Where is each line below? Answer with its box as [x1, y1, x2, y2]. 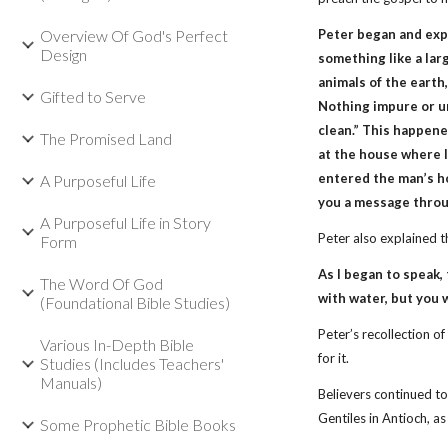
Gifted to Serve [40, 87, 146, 106]
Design [40, 45, 87, 64]
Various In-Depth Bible [40, 335, 194, 354]
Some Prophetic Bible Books [40, 415, 236, 434]
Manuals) [40, 373, 102, 392]
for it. [318, 350, 353, 366]
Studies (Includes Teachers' [40, 354, 224, 373]
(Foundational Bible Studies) [40, 293, 230, 312]
